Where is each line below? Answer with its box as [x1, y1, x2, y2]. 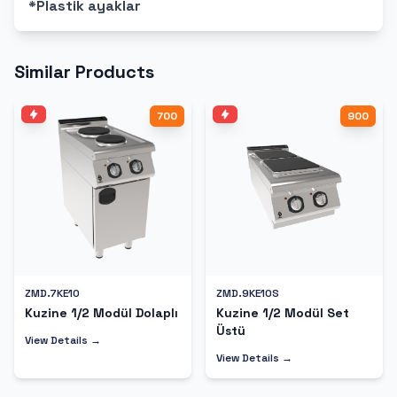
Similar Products [14, 60, 154, 83]
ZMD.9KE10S [216, 286, 279, 300]
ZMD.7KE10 [25, 286, 80, 300]
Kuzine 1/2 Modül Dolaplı [25, 305, 178, 321]
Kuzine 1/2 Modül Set [216, 305, 349, 321]
